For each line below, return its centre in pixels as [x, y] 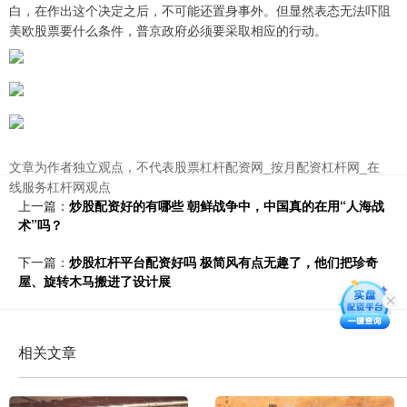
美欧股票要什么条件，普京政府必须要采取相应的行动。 [168, 30]
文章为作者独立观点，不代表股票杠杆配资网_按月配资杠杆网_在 [194, 167]
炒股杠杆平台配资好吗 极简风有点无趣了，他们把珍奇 [223, 262]
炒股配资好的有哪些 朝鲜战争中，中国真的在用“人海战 [227, 206]
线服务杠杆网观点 [60, 187]
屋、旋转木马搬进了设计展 [94, 281]
